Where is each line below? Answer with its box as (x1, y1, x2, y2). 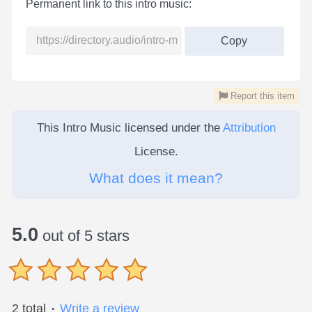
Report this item (228, 90, 295, 101)
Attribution (222, 120, 276, 134)
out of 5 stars (38, 226, 130, 244)
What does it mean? (89, 169, 223, 186)
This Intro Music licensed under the (36, 120, 223, 134)
